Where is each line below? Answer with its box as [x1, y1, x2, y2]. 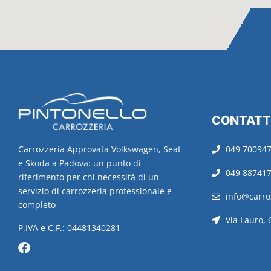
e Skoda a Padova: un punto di [18, 157, 141, 169]
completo [18, 199, 56, 211]
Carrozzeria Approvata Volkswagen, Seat [18, 143, 181, 155]
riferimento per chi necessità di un [18, 171, 159, 183]
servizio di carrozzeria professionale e [18, 185, 172, 197]
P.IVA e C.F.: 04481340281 [18, 221, 120, 233]
